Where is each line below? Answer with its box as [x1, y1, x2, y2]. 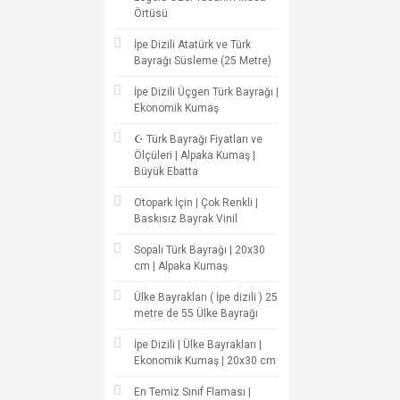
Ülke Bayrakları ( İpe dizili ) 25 [134, 291, 278, 304]
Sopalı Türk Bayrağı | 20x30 [134, 244, 265, 256]
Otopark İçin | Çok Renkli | [134, 196, 258, 209]
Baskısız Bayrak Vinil [134, 212, 237, 225]
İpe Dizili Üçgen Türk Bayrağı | [134, 86, 279, 98]
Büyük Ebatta [134, 165, 198, 178]
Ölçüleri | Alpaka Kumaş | [134, 149, 255, 162]
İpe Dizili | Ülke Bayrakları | [134, 338, 262, 351]
